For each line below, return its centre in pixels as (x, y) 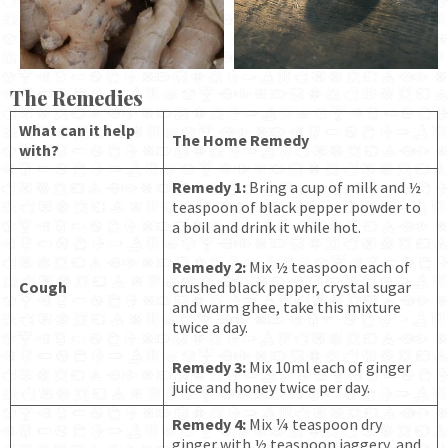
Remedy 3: (209, 366)
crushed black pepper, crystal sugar (291, 286)
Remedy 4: (209, 423)
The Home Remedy (240, 139)
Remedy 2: (209, 266)
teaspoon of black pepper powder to (296, 206)
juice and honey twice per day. (272, 386)
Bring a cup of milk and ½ (333, 186)
